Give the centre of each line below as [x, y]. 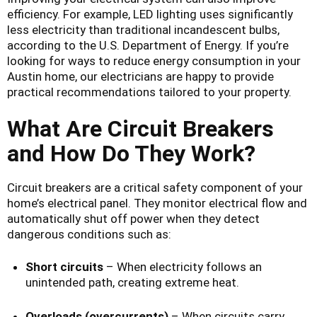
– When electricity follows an [182, 267]
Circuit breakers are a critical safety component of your [155, 188]
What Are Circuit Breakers [140, 128]
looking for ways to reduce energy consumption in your [154, 60]
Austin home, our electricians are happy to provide [140, 76]
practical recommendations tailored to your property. [149, 92]
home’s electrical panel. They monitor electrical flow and [157, 203]
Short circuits [64, 267]
